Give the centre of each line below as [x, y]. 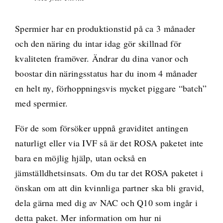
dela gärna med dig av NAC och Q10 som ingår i [106, 202]
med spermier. [41, 103]
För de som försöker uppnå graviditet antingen [102, 128]
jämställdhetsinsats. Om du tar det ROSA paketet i [109, 172]
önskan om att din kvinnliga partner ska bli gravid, [110, 187]
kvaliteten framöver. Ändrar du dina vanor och [102, 58]
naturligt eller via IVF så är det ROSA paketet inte [109, 143]
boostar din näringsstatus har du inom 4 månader [106, 73]
